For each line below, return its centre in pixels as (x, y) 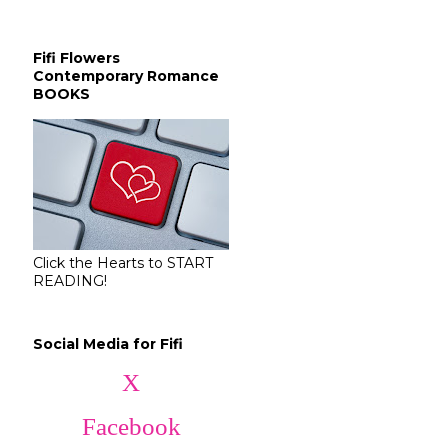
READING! (70, 280)
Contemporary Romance (126, 75)
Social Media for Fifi (108, 344)
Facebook (131, 427)
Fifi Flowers (76, 57)
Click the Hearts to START (123, 262)
